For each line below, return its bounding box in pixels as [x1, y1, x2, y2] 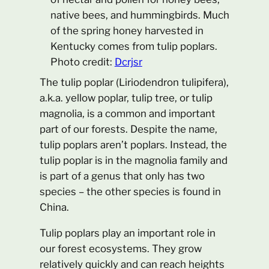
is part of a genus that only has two [40, 170, 205, 183]
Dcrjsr [114, 55, 142, 68]
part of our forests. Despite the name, [40, 123, 218, 136]
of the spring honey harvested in [50, 24, 204, 37]
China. [40, 201, 70, 214]
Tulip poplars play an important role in [40, 226, 216, 239]
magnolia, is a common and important [40, 107, 216, 120]
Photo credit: [50, 55, 115, 68]
